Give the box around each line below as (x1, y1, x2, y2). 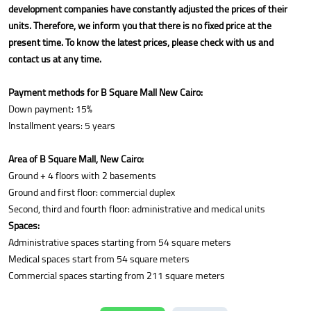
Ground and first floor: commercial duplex (8, 183, 175, 201)
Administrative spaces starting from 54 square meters (8, 233, 231, 251)
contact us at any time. (8, 49, 101, 68)
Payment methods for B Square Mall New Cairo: (8, 83, 203, 101)
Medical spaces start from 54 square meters (8, 249, 190, 268)
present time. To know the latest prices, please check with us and (8, 33, 274, 51)
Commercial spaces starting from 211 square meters (8, 266, 225, 285)
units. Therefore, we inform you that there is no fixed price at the (8, 16, 271, 35)
